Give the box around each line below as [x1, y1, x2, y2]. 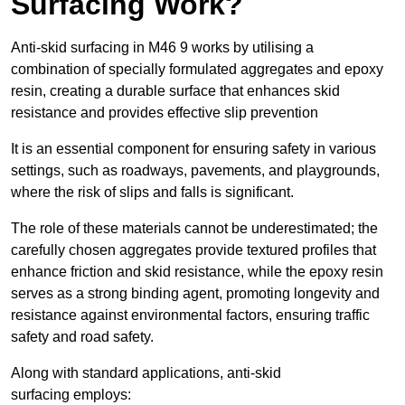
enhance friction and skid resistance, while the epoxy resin [11, 264, 383, 280]
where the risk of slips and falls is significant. [11, 184, 294, 201]
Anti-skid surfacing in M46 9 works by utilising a [11, 40, 314, 56]
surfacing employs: [11, 387, 131, 403]
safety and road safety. [11, 329, 154, 345]
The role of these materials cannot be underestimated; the [11, 221, 378, 237]
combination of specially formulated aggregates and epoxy [11, 61, 383, 78]
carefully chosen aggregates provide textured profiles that [11, 242, 376, 259]
